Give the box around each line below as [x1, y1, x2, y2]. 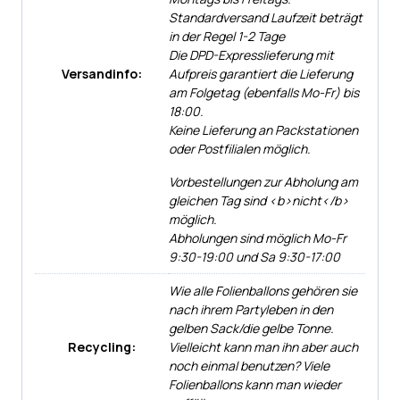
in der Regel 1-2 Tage [169, 27, 285, 45]
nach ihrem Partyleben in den [169, 300, 333, 318]
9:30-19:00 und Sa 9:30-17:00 [169, 247, 340, 265]
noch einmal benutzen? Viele [169, 356, 329, 374]
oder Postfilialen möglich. [169, 139, 311, 157]
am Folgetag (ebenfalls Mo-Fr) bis [169, 83, 359, 101]
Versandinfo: [62, 64, 142, 82]
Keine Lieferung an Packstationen [169, 121, 358, 138]
